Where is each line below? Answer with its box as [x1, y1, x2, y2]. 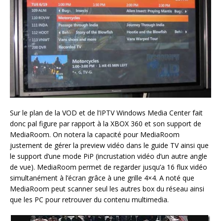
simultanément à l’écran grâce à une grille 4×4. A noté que [10, 173, 194, 183]
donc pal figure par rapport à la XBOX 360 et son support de [10, 119, 201, 129]
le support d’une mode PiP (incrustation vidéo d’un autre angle [10, 151, 207, 161]
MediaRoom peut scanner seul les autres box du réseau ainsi [10, 184, 204, 194]
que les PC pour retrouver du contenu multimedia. [10, 195, 169, 205]
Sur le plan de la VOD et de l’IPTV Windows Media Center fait [10, 108, 203, 118]
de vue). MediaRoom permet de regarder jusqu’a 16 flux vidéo [10, 162, 207, 172]
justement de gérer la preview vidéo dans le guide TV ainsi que [10, 141, 209, 150]
